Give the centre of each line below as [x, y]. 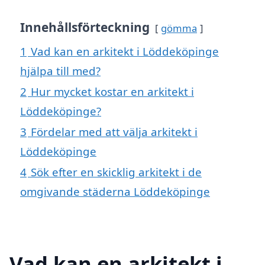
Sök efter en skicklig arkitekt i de [116, 172]
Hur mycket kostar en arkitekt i [112, 92]
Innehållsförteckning [85, 28]
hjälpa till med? [60, 71]
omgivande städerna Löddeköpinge [115, 192]
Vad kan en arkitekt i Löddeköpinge [125, 51]
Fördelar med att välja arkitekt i [114, 132]
